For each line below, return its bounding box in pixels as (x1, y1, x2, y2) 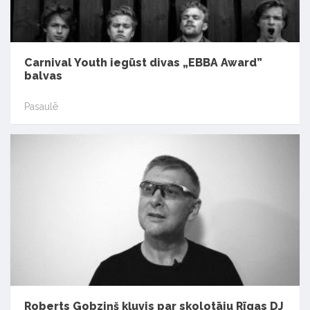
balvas (24, 69, 62, 83)
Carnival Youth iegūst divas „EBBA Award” (24, 56, 262, 70)
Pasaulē (24, 100, 58, 112)
